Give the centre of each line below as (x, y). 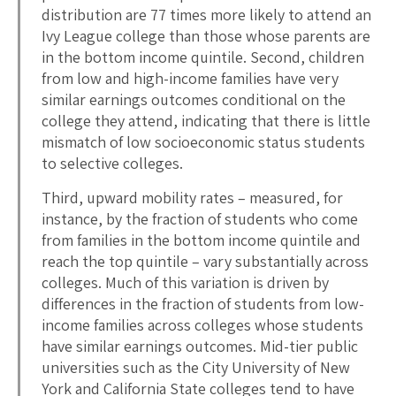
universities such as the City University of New (196, 367)
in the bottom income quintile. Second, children (203, 57)
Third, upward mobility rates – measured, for (192, 197)
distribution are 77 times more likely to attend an (206, 14)
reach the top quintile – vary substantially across (205, 261)
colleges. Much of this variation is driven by (185, 282)
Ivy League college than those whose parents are (206, 35)
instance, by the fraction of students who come (200, 218)
